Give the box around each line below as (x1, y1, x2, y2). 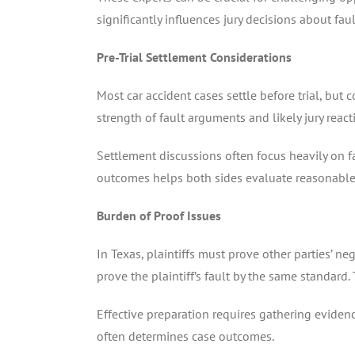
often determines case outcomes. (97, 327, 274, 344)
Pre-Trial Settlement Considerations (97, 48, 292, 65)
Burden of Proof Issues (97, 207, 221, 223)
